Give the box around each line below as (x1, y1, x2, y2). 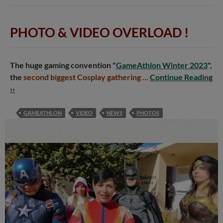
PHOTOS (136, 109, 159, 116)
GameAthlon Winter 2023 (116, 60, 208, 70)
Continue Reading (150, 72, 213, 82)
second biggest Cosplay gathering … (23, 72, 150, 82)
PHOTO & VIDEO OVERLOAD (10, 24, 182, 40)
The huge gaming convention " (10, 60, 116, 70)
